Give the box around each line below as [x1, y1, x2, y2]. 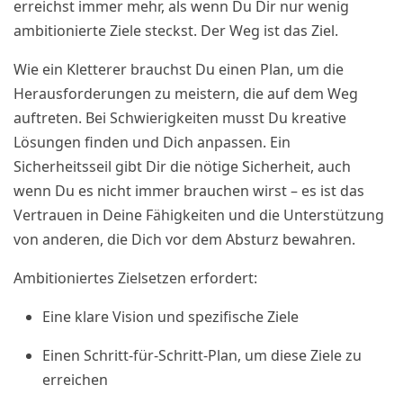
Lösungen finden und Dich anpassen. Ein [13, 132, 291, 152]
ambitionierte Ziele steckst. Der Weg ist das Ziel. [13, 21, 338, 40]
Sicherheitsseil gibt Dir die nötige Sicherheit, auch [13, 157, 351, 176]
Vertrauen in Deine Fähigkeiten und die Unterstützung [13, 205, 384, 225]
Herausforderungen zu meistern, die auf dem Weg [13, 84, 358, 103]
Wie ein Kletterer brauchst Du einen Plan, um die [13, 59, 344, 79]
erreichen [42, 370, 108, 390]
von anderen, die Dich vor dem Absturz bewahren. [13, 229, 355, 249]
